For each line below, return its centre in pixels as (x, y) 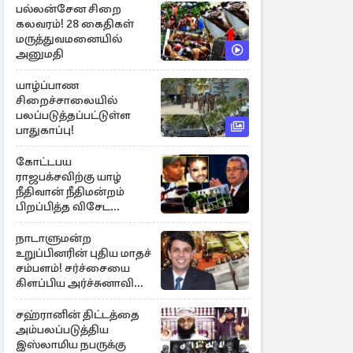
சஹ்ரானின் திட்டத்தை (78, 314)
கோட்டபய (44, 162)
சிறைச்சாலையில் (67, 100)
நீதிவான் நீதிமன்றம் (70, 191)
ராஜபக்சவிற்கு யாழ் (69, 176)
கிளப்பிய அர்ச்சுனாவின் (81, 283)
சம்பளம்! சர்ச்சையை (73, 268)
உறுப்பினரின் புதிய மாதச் (84, 253)
